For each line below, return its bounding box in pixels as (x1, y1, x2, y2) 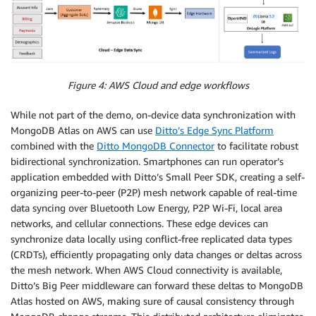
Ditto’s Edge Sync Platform (155, 124, 274, 137)
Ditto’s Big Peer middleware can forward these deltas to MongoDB (11, 279, 303, 292)
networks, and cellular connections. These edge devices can (11, 217, 268, 230)
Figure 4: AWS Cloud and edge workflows (67, 79, 249, 92)
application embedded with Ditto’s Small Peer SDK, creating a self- (11, 171, 305, 183)
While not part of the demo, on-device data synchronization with (11, 109, 296, 121)
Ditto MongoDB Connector (97, 140, 214, 152)
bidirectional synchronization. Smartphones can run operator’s (11, 155, 284, 168)
